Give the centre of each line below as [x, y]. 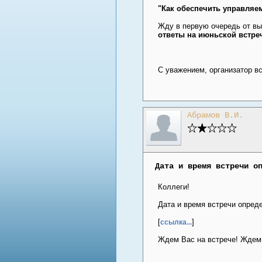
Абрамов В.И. [215, 116]
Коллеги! [173, 187]
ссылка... [176, 222]
